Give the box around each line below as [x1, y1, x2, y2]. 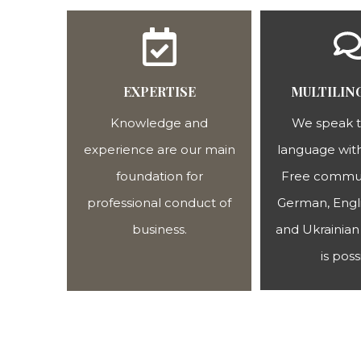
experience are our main [83, 142, 235, 157]
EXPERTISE [122, 83, 196, 100]
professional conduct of [87, 195, 231, 210]
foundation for [115, 168, 203, 184]
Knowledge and [110, 115, 208, 131]
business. [131, 222, 187, 237]
